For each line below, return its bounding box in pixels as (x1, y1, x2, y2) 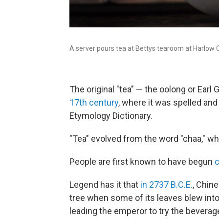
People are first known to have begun (69, 156, 215, 167)
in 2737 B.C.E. (140, 179, 193, 190)
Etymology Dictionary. (69, 110, 153, 121)
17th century (69, 97, 118, 108)
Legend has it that (69, 179, 140, 190)
